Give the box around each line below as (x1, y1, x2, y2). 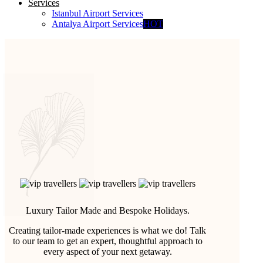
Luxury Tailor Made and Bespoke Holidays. (25, 205, 190, 215)
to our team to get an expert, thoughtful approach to (12, 236, 203, 246)
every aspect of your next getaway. (43, 247, 172, 257)
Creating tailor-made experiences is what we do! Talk (9, 225, 206, 235)
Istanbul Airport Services (52, 8, 143, 18)
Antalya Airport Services (52, 19, 143, 29)
